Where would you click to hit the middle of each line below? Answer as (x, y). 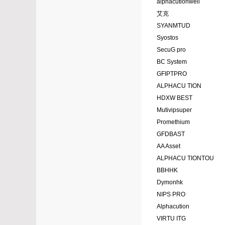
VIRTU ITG (171, 219)
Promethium (173, 122)
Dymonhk (170, 183)
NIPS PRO (171, 195)
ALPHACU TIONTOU (185, 158)
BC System (172, 62)
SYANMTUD (174, 26)
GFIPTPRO (172, 74)
